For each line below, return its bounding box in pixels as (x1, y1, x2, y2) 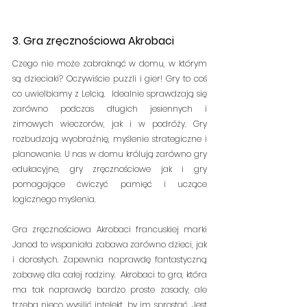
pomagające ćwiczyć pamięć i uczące (12, 178, 207, 191)
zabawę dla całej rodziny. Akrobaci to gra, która (12, 269, 207, 281)
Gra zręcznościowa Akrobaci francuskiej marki (12, 223, 207, 236)
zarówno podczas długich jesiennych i (12, 103, 207, 115)
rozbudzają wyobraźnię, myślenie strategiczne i (12, 133, 207, 145)
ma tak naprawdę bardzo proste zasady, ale (12, 284, 207, 296)
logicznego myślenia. (12, 193, 96, 206)
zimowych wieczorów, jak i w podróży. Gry (12, 118, 207, 130)
